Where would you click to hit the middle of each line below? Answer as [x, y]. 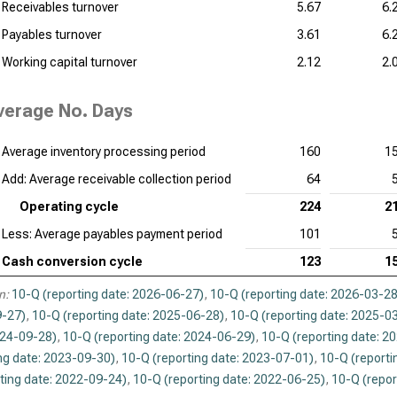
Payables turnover [52, 35]
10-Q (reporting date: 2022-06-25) [229, 379]
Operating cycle [69, 206]
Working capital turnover [70, 62]
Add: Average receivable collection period [117, 179]
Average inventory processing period [104, 152]
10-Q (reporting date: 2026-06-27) [108, 294]
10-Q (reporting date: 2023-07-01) [218, 358]
